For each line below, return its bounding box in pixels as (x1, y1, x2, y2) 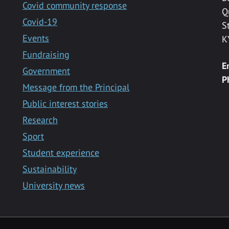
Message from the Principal (22, 81, 129, 94)
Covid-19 (22, 16, 57, 28)
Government (22, 65, 70, 77)
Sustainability (22, 163, 77, 175)
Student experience (22, 147, 99, 159)
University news (22, 179, 85, 192)
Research (22, 114, 58, 126)
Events (22, 32, 49, 44)
